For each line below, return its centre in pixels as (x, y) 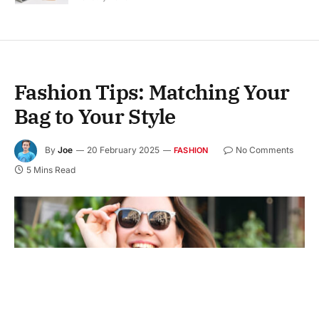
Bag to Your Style (95, 116)
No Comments (264, 150)
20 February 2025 (123, 150)
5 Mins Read (51, 170)
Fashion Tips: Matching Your (152, 92)
